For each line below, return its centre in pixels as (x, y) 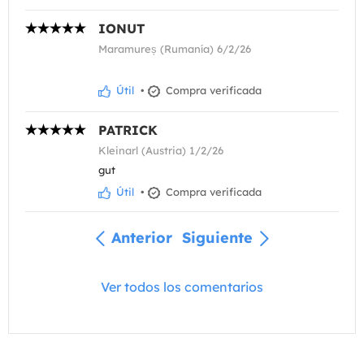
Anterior (142, 237)
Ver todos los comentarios (182, 287)
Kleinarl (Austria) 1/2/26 (161, 150)
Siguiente (217, 237)
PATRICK (128, 130)
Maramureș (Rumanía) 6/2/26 (175, 48)
